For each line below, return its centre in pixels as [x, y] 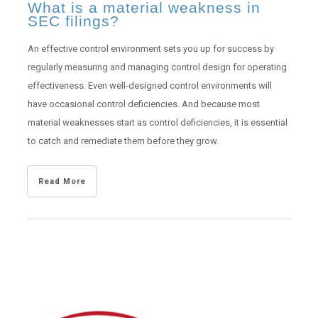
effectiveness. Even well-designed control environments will [149, 86]
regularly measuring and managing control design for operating [157, 67]
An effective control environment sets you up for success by [150, 49]
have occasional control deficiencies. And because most [143, 104]
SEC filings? [73, 21]
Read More [62, 181]
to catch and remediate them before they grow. [123, 141]
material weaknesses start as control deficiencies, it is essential [157, 122]
